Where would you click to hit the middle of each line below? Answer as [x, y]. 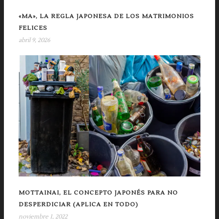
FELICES [33, 28]
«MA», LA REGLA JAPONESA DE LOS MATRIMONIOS [106, 16]
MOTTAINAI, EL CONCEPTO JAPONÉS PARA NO [98, 193]
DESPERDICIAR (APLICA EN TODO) [78, 204]
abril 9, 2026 [34, 40]
